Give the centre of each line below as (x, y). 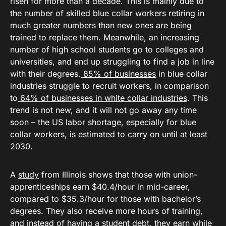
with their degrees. (45, 74)
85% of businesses (118, 74)
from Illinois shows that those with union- (118, 175)
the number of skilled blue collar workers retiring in (107, 13)
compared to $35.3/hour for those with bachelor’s (105, 199)
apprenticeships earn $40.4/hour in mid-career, (100, 187)
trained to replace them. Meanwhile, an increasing (105, 37)
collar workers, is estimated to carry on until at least (109, 134)
